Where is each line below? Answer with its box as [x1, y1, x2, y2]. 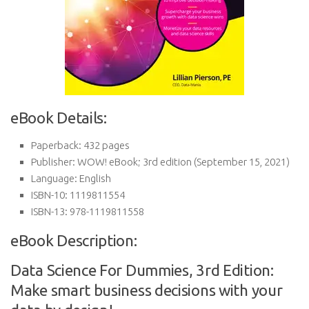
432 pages [81, 139, 130, 151]
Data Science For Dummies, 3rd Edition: [10, 261, 274, 279]
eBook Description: [10, 232, 137, 249]
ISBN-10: [31, 189, 68, 201]
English [77, 172, 111, 184]
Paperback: [31, 139, 81, 151]
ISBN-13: [31, 206, 68, 217]
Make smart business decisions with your [10, 281, 283, 299]
